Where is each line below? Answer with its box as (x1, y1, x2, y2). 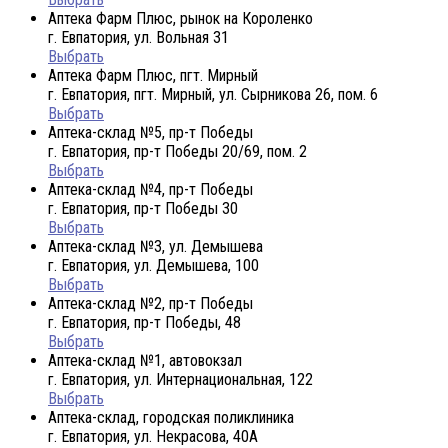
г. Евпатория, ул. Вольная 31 (48, 27, 229, 47)
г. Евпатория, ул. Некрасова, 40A (48, 426, 258, 446)
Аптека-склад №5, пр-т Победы (48, 122, 253, 142)
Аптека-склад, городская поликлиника (48, 407, 294, 427)
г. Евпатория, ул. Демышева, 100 (48, 255, 259, 275)
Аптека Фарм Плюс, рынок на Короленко (48, 8, 313, 28)
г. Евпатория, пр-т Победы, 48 (48, 312, 241, 332)
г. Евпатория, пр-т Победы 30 (48, 198, 238, 218)
